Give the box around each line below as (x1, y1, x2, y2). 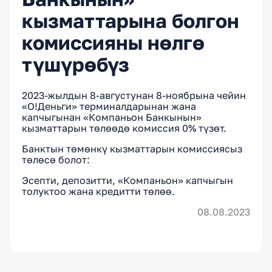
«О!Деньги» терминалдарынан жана (22, 100, 196, 113)
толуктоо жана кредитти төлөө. (22, 185, 175, 198)
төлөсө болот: (22, 154, 90, 166)
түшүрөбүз (22, 53, 129, 76)
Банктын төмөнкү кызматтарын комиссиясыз (22, 143, 242, 155)
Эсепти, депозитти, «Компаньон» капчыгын (22, 174, 233, 187)
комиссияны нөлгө (22, 31, 205, 55)
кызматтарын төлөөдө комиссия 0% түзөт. (22, 122, 226, 135)
